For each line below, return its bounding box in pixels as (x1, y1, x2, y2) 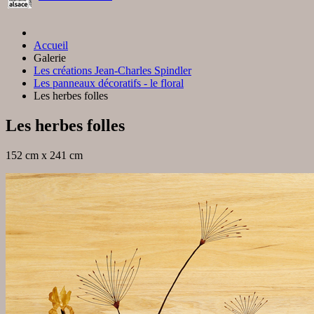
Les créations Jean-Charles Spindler (34, 64, 191, 76)
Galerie (34, 51, 69, 64)
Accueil (34, 39, 68, 51)
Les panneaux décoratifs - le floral (34, 76, 184, 89)
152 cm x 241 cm (6, 149, 83, 161)
